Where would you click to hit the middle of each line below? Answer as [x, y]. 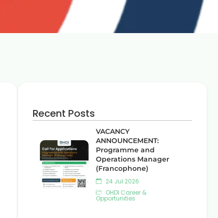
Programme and [125, 150]
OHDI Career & [125, 192]
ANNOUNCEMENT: [127, 141]
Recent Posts [64, 113]
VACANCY [113, 131]
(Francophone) [122, 168]
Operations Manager [133, 159]
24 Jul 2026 [122, 181]
